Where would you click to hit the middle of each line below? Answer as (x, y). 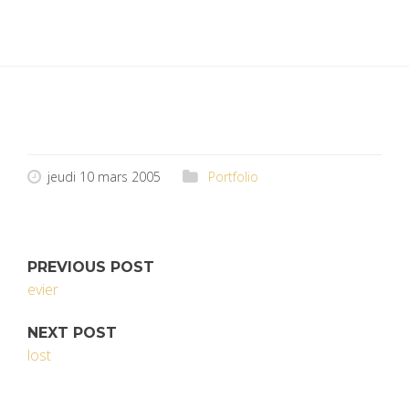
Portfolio (233, 177)
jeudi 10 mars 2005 (104, 177)
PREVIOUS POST (91, 267)
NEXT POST (72, 333)
